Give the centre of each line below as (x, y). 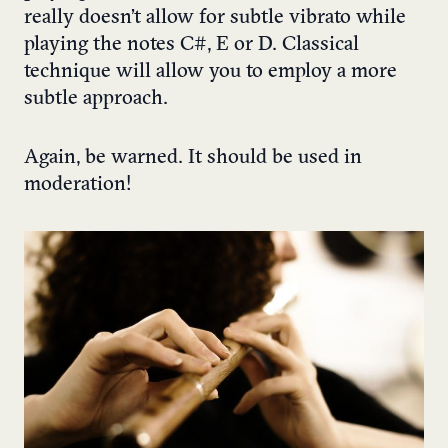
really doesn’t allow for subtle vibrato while (215, 18)
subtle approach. (96, 99)
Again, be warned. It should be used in (193, 158)
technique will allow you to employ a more (210, 72)
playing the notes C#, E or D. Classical (191, 45)
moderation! (78, 185)
